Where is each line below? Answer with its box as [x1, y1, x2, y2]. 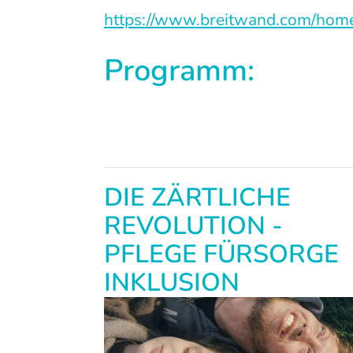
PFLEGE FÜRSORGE [104, 236, 339, 271]
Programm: [104, 50, 255, 91]
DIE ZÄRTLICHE [104, 180, 291, 214]
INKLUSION [104, 265, 240, 299]
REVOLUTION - [104, 208, 283, 243]
